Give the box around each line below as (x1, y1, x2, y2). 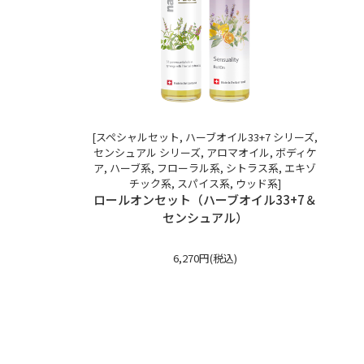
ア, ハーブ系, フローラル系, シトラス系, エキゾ (93, 159, 316, 175)
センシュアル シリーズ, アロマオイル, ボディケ (93, 144, 317, 160)
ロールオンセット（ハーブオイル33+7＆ (93, 190, 317, 208)
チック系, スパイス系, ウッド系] (128, 175, 281, 191)
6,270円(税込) (172, 249, 237, 266)
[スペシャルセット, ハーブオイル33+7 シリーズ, (92, 128, 318, 145)
